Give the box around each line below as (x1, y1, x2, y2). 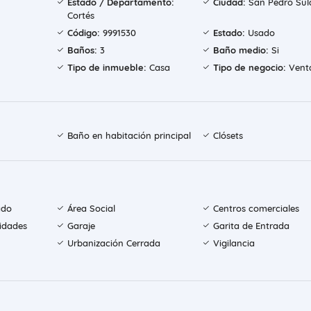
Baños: (67, 44, 98, 56)
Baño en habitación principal (67, 130, 192, 142)
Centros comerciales (212, 203, 299, 215)
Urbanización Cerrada (67, 237, 161, 249)
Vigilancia (212, 237, 255, 249)
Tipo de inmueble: (67, 62, 147, 74)
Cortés (67, 10, 95, 22)
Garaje (67, 220, 96, 232)
